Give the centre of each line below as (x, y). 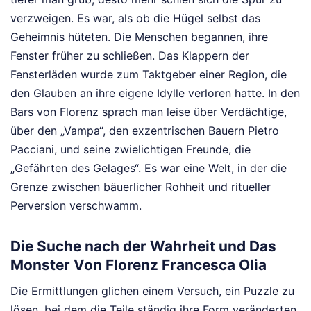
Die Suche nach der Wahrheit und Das (143, 246)
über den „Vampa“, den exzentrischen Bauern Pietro (145, 131)
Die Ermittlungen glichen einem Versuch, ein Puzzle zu (152, 291)
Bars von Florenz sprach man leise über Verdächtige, (149, 112)
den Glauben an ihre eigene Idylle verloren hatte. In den (155, 93)
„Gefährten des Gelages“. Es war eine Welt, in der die (149, 168)
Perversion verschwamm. (76, 206)
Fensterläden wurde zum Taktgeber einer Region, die (149, 75)
